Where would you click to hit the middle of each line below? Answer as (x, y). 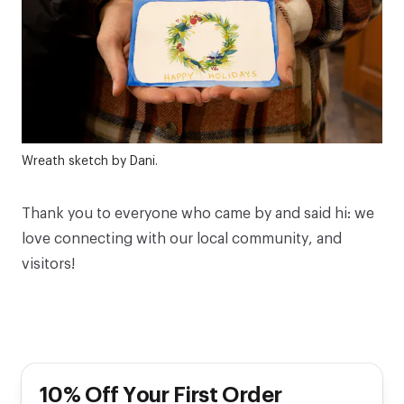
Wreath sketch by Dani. (90, 162)
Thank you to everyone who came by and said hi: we (198, 214)
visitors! (48, 265)
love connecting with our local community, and (182, 239)
